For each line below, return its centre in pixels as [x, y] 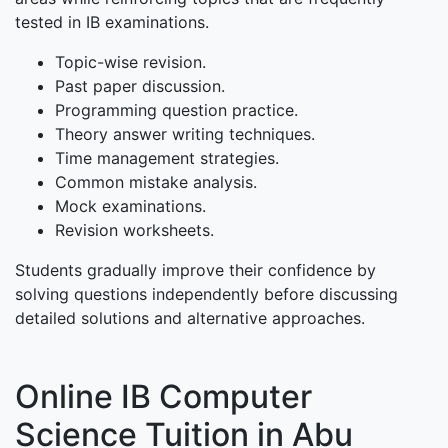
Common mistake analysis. [156, 182]
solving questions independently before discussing [206, 294]
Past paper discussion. [140, 86]
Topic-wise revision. [130, 62]
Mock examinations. [130, 206]
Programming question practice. [176, 110]
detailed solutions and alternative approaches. [190, 318]
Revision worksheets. [134, 230]
